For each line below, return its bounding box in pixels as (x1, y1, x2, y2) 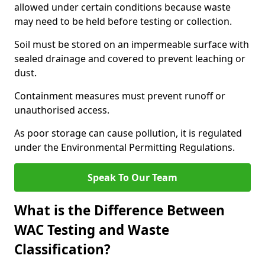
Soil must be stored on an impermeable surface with (14, 38, 249, 51)
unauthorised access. (14, 104, 109, 117)
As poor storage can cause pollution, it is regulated (14, 127, 242, 140)
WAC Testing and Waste (14, 221, 169, 239)
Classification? (14, 240, 111, 258)
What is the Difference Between (14, 201, 225, 219)
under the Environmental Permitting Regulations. (14, 141, 235, 154)
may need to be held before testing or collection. (14, 15, 232, 28)
